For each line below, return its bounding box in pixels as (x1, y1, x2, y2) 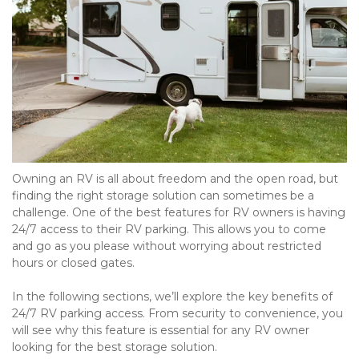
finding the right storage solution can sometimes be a (12, 188, 314, 203)
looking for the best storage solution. (12, 339, 217, 354)
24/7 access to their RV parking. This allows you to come (12, 221, 326, 236)
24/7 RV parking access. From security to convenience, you (12, 305, 343, 321)
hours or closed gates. (12, 255, 135, 270)
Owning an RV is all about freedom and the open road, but (12, 171, 338, 186)
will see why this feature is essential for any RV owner (12, 322, 309, 337)
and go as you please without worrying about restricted (12, 238, 321, 253)
